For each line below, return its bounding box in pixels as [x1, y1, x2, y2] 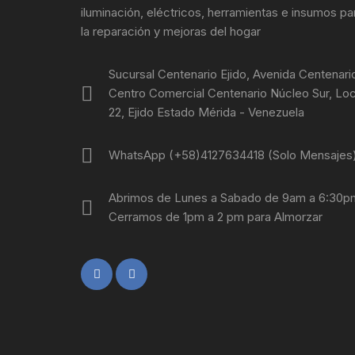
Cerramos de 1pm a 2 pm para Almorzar [109, 209, 323, 224]
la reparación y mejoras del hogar [81, 24, 261, 39]
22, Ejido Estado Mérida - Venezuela [109, 105, 304, 120]
